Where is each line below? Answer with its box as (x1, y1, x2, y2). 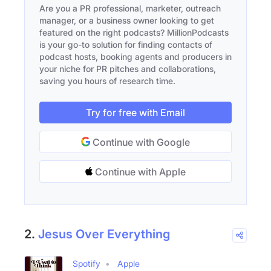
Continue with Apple (93, 166, 186, 178)
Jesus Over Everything (38, 227, 170, 242)
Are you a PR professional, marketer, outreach (39, 3, 221, 14)
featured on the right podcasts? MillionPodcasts (39, 27, 229, 38)
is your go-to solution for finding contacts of (39, 39, 212, 50)
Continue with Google (90, 136, 190, 149)
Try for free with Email (86, 106, 185, 119)
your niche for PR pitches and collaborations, (39, 64, 216, 74)
